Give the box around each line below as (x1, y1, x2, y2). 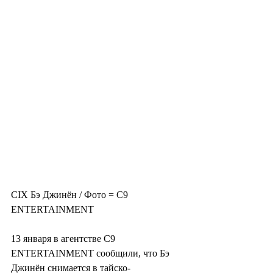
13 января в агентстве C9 (11, 233, 118, 244)
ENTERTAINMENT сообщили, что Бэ (11, 248, 172, 259)
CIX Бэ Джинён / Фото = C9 (11, 190, 130, 200)
